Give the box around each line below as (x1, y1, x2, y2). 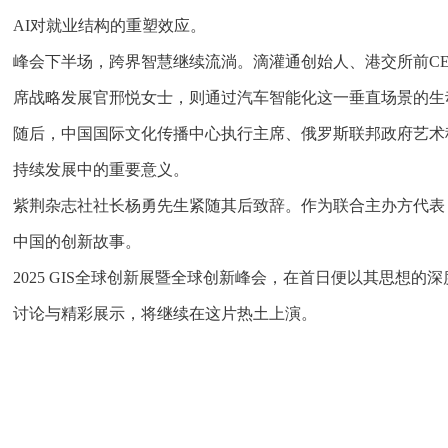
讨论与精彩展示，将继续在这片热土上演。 (13, 305, 318, 322)
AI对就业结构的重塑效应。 (13, 17, 207, 34)
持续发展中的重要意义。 (13, 161, 190, 178)
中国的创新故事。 (13, 233, 142, 250)
